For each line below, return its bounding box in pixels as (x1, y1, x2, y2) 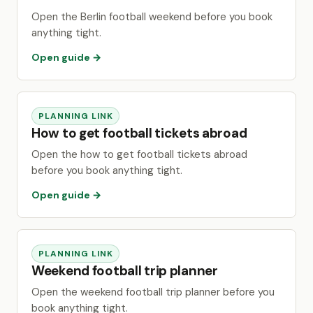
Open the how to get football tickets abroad (31, 147, 247, 161)
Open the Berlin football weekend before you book (31, 10, 272, 24)
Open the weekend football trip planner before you (31, 285, 275, 299)
